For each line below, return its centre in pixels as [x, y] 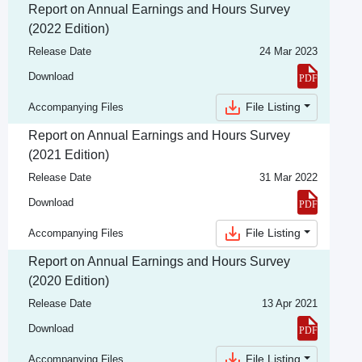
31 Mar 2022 [288, 177]
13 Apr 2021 [290, 303]
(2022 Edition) [69, 29]
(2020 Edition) [69, 281]
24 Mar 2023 [288, 51]
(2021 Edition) [69, 155]
